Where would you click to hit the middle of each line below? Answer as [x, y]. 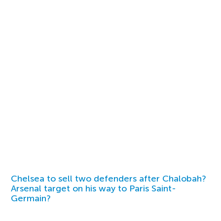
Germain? [31, 199]
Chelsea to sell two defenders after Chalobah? [109, 179]
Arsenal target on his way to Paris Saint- [94, 189]
